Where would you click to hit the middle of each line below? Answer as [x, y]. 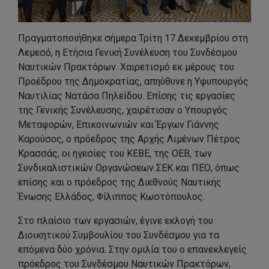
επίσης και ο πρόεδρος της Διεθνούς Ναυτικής [120, 183]
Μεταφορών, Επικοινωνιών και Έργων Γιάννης [119, 125]
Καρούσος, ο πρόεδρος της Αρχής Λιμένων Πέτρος [129, 139]
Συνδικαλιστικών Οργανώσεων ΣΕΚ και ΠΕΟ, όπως [129, 168]
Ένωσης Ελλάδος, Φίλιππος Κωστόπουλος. [111, 197]
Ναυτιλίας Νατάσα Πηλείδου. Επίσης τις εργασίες [127, 96]
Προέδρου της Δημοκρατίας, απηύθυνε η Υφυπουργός [133, 82]
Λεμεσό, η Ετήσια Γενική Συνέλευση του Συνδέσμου [128, 53]
